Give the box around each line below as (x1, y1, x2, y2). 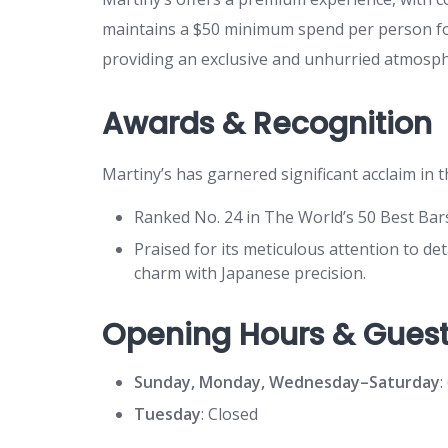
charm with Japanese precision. (134, 261, 366, 284)
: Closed (201, 402, 258, 425)
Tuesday (134, 402, 201, 425)
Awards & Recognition (102, 102, 432, 145)
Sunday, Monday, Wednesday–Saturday (134, 370, 440, 393)
